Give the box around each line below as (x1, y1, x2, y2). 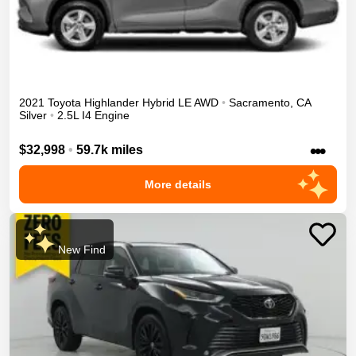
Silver (19, 109, 47, 122)
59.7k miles (76, 142, 143, 157)
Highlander (84, 96, 139, 110)
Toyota (48, 96, 81, 110)
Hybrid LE (142, 96, 192, 110)
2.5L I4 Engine (57, 109, 130, 122)
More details (145, 177, 211, 191)
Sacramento (229, 96, 290, 110)
